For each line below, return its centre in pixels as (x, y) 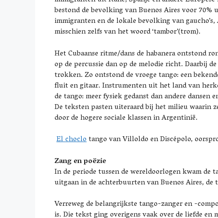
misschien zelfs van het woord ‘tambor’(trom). (127, 32)
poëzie (95, 161)
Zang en (69, 161)
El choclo (72, 140)
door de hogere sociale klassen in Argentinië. (126, 118)
